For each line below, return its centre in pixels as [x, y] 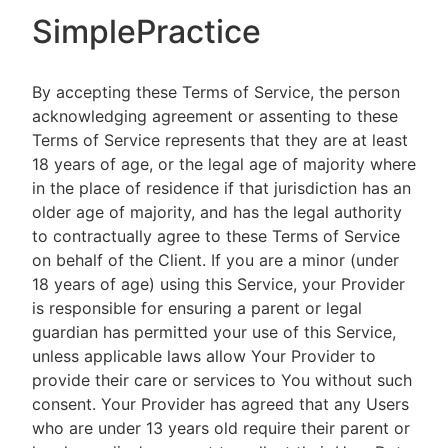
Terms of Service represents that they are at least [220, 140]
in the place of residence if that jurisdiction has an [221, 188]
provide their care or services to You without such [222, 380]
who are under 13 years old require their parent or [221, 428]
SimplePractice [146, 31]
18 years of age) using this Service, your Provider [218, 284]
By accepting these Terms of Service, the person [216, 92]
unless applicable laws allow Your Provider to [204, 356]
